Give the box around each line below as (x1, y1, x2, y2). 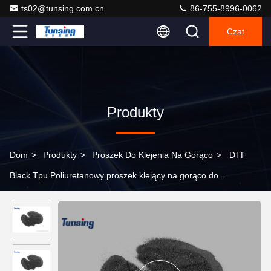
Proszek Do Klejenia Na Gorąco (92, 150, 213, 160)
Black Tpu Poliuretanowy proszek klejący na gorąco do (10, 171, 218, 180)
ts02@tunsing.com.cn (21, 4, 104, 13)
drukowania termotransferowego (10, 191, 134, 201)
